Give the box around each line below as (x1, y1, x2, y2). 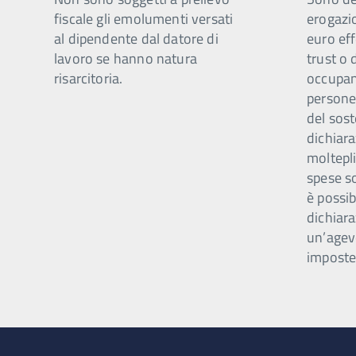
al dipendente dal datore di (54, 28, 219, 49)
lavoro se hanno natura (54, 48, 197, 69)
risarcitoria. (54, 68, 123, 89)
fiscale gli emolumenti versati (54, 8, 234, 29)
